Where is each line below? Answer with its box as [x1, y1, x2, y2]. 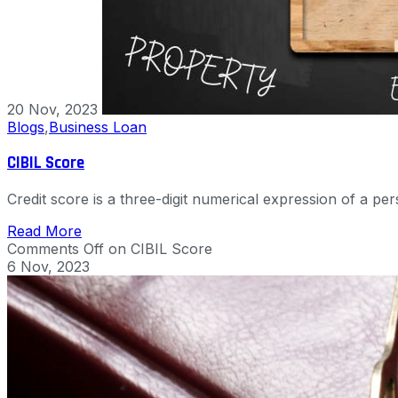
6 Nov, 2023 [7, 257, 90, 275]
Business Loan [49, 118, 147, 137]
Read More [7, 221, 82, 240]
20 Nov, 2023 [7, 100, 98, 119]
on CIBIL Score [104, 239, 212, 258]
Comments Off [7, 239, 104, 258]
